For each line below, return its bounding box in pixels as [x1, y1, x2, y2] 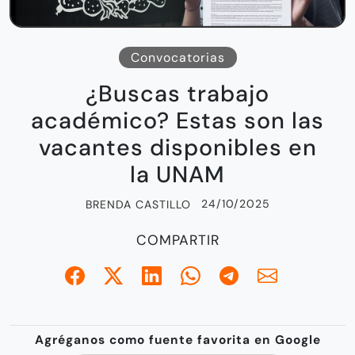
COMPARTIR [136, 231, 219, 250]
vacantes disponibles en [38, 133, 317, 163]
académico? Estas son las [31, 106, 324, 136]
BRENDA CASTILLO [85, 197, 191, 212]
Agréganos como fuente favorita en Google [34, 332, 321, 349]
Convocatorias [130, 49, 225, 67]
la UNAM [130, 160, 225, 190]
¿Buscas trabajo [86, 79, 269, 109]
